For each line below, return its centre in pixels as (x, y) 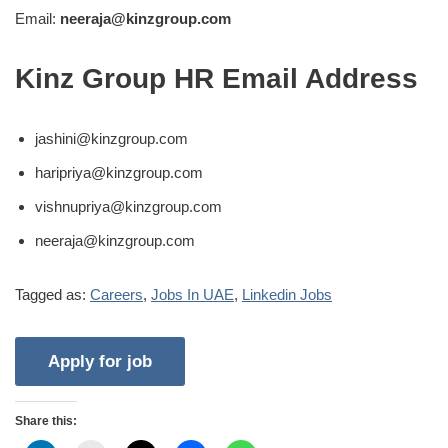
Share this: (46, 420)
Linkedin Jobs (287, 294)
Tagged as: (52, 294)
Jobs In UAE (192, 294)
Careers (116, 294)
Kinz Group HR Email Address (216, 78)
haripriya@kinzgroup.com (119, 172)
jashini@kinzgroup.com (111, 138)
